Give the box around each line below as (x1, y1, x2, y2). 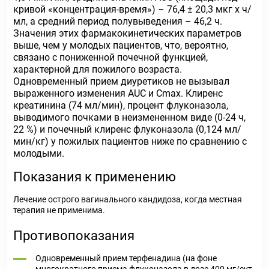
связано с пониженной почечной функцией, (13, 52, 208, 63)
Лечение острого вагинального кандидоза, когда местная (13, 195, 242, 204)
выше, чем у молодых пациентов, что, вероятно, (13, 40, 228, 51)
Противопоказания (13, 228, 134, 243)
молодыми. (13, 148, 64, 159)
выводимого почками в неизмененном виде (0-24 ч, (13, 112, 246, 123)
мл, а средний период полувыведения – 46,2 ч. (13, 16, 222, 27)
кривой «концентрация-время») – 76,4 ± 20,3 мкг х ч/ (13, 4, 252, 15)
